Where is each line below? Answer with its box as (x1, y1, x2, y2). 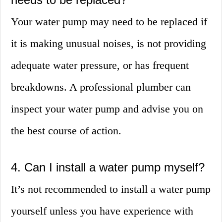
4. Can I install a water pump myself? (11, 161, 205, 174)
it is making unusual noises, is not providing (11, 37, 207, 50)
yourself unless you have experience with (11, 205, 194, 218)
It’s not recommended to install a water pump (11, 183, 211, 196)
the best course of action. (11, 124, 122, 137)
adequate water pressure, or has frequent (11, 59, 189, 72)
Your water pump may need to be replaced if (11, 15, 208, 28)
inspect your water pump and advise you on (11, 103, 204, 115)
